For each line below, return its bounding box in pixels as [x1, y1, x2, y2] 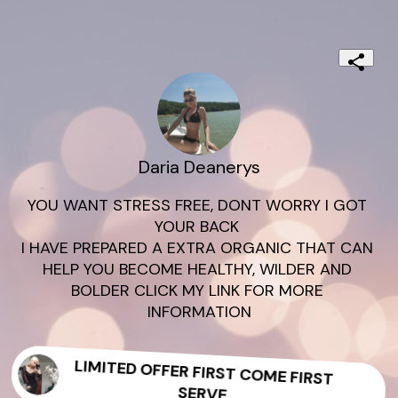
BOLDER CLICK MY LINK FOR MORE [70, 280, 323, 302]
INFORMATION [147, 301, 251, 323]
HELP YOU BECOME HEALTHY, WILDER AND [42, 259, 352, 281]
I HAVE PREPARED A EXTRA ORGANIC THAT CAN [20, 237, 373, 259]
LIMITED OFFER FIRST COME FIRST [74, 360, 334, 385]
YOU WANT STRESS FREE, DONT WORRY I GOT [27, 195, 367, 217]
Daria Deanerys [138, 155, 260, 179]
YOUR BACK [155, 216, 243, 238]
